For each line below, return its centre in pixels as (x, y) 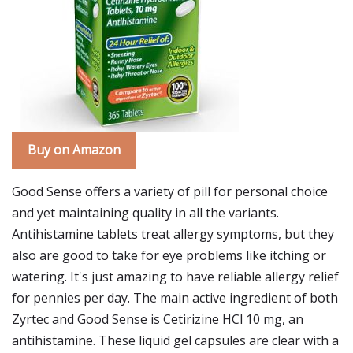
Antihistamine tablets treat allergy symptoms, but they (173, 234)
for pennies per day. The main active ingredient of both (175, 298)
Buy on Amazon (74, 150)
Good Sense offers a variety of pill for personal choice (170, 191)
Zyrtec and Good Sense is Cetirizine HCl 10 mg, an (158, 319)
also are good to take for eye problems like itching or (169, 255)
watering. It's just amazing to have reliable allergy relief (175, 277)
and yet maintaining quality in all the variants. (145, 213)
